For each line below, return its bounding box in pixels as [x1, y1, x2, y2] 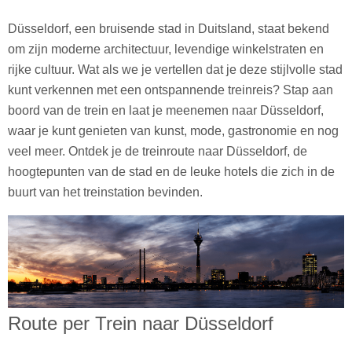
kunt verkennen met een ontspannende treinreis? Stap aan [8, 82, 333, 97]
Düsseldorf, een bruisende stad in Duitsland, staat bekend [8, 21, 329, 35]
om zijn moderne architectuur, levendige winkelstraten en [8, 42, 324, 56]
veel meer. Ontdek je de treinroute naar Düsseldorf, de [8, 144, 307, 158]
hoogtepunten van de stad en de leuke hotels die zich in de [8, 164, 335, 178]
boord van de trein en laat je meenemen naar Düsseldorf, [8, 103, 324, 117]
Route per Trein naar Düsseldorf [8, 313, 273, 335]
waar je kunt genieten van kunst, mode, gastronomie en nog [8, 123, 339, 137]
